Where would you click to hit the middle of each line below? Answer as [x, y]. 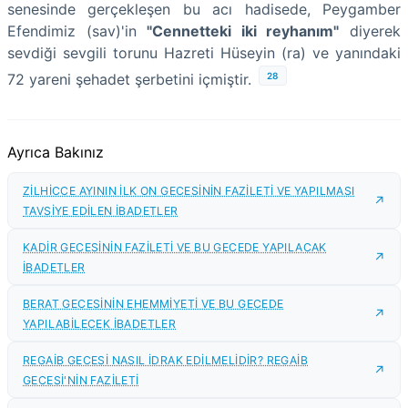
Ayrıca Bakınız [56, 153]
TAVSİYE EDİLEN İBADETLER [101, 211]
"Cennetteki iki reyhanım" [243, 31]
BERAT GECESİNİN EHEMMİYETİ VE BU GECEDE [153, 304]
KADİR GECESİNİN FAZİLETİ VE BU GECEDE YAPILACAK [175, 248]
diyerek [370, 31]
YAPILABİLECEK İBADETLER [100, 324]
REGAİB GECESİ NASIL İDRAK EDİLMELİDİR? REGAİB [165, 361]
